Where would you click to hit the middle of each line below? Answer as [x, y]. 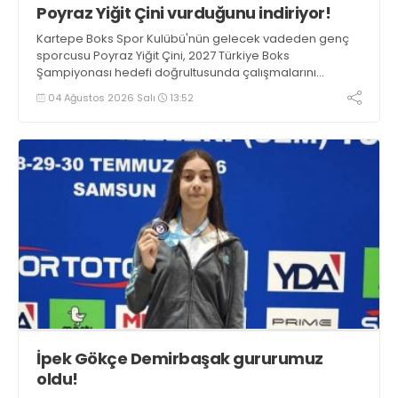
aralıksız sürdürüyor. [94, 90]
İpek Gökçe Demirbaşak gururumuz [180, 358]
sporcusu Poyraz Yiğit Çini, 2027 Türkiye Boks [163, 56]
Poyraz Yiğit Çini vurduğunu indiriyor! [183, 13]
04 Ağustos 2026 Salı [102, 97]
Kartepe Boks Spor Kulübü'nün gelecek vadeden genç [193, 39]
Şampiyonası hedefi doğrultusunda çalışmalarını [176, 73]
